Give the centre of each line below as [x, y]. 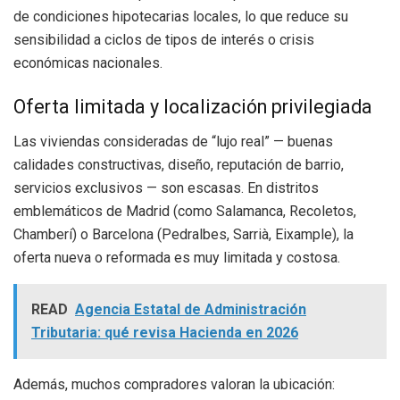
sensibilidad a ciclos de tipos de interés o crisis [164, 39]
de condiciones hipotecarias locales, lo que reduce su [181, 16]
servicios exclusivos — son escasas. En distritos [166, 188]
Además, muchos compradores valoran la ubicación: [174, 385]
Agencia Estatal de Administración [191, 310]
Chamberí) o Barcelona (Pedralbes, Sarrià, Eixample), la [183, 235]
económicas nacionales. [88, 62]
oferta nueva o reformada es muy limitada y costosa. [177, 258]
